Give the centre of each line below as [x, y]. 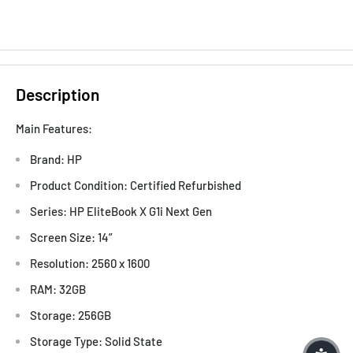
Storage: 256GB [71, 315]
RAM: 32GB [58, 289]
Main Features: [54, 129]
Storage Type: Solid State [96, 341]
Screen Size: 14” [71, 237]
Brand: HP [56, 159]
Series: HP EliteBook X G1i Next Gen [121, 211]
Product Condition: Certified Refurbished [136, 185]
